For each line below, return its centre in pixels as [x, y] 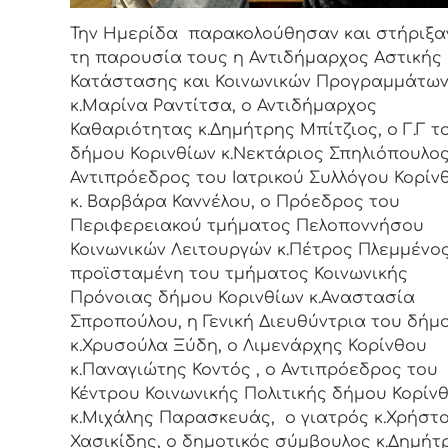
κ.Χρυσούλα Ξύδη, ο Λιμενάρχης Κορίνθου [248, 345]
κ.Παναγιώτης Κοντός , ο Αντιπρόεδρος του [254, 369]
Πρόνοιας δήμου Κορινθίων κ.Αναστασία [242, 297]
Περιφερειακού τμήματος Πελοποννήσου [247, 225]
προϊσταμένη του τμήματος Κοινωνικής [239, 273]
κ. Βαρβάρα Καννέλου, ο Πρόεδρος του [235, 201]
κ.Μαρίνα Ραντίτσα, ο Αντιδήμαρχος [223, 105]
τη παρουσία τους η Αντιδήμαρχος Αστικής [256, 57]
